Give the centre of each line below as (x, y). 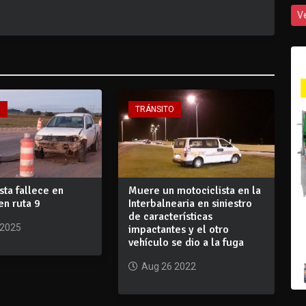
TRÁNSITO (154, 109)
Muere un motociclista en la (194, 190)
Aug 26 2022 (168, 266)
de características (170, 216)
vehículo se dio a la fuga (186, 242)
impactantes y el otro (178, 229)
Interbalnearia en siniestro (190, 203)
